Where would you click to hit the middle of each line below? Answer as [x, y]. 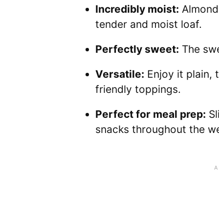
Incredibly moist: [137, 9]
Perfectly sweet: [137, 49]
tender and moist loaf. [149, 24]
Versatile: [120, 74]
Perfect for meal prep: [151, 114]
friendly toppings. [138, 89]
